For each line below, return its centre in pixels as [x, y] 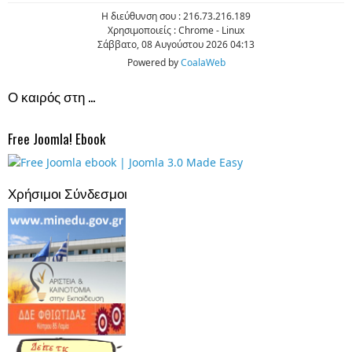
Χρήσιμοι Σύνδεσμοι [68, 192]
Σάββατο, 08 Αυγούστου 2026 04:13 [176, 44]
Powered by [154, 62]
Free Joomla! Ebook [57, 138]
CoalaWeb [203, 62]
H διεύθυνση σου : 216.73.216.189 [176, 16]
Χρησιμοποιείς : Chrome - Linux [176, 30]
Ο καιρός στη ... [51, 96]
